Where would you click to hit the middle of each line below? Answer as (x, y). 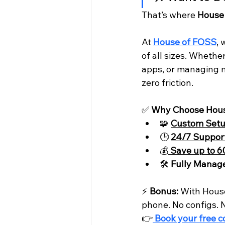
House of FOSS (185, 42)
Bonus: (164, 191)
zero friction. (167, 83)
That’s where (170, 15)
